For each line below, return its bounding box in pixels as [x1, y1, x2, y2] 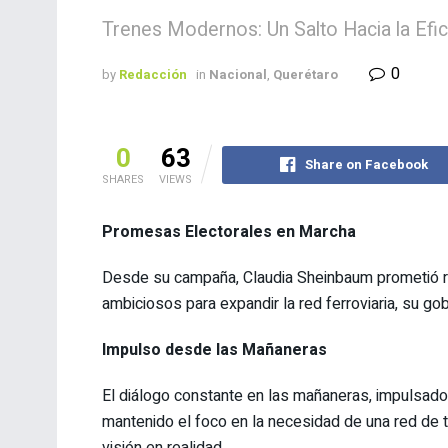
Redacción [119, 64, 187, 84]
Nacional [209, 64, 267, 84]
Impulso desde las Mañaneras [102, 337, 327, 362]
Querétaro [273, 64, 338, 84]
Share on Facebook [304, 154, 428, 174]
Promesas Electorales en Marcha [102, 219, 356, 244]
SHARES [102, 170, 144, 188]
